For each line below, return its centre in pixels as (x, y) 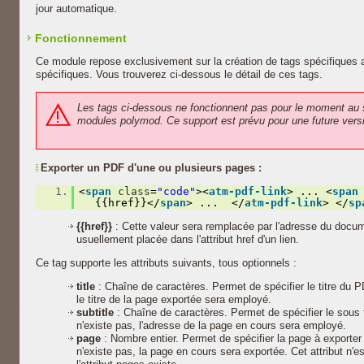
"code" (177, 191)
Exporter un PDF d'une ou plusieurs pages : (151, 168)
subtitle (97, 312)
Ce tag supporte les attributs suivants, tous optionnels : (166, 263)
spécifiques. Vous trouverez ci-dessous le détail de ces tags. (179, 74)
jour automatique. (76, 9)
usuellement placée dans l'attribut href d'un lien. (188, 239)
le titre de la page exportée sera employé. (174, 299)
